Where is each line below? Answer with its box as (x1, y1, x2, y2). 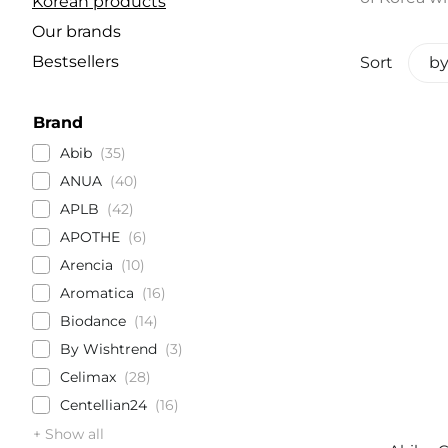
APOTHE (60, 228, 120, 246)
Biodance (60, 312, 126, 330)
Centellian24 (60, 396, 147, 414)
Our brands (32, 22, 121, 41)
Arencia (60, 256, 113, 274)
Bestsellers (32, 52, 119, 71)
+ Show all (33, 425, 104, 443)
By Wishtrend (60, 340, 157, 358)
